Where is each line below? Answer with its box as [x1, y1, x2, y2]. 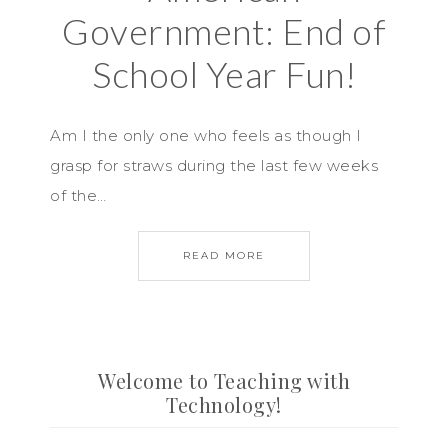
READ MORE [183, 249, 265, 263]
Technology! [166, 391, 282, 419]
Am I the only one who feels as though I [50, 126, 362, 146]
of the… [50, 186, 107, 206]
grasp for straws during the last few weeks [50, 156, 378, 176]
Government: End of [62, 9, 386, 54]
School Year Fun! [92, 52, 356, 97]
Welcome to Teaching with [98, 367, 350, 395]
